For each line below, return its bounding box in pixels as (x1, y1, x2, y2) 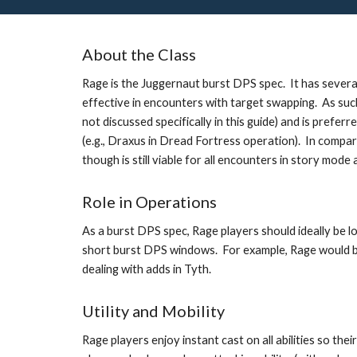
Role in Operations (81, 192, 217, 211)
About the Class (81, 45, 196, 64)
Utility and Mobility (81, 301, 225, 320)
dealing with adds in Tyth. (81, 262, 214, 276)
